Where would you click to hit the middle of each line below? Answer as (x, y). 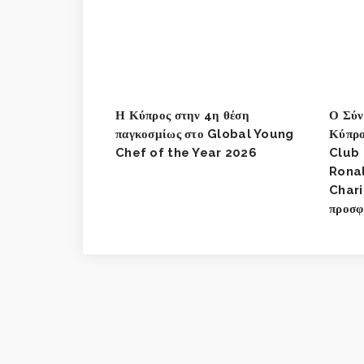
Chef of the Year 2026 (186, 152)
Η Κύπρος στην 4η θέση (182, 115)
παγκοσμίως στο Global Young (205, 134)
